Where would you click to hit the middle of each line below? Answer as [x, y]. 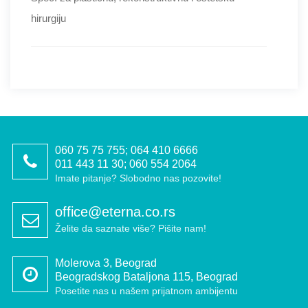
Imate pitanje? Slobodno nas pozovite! [138, 178]
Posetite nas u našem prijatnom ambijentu [146, 290]
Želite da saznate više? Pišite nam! [131, 228]
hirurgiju [48, 18]
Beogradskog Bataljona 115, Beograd [146, 276]
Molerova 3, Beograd [106, 263]
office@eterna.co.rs [115, 211]
